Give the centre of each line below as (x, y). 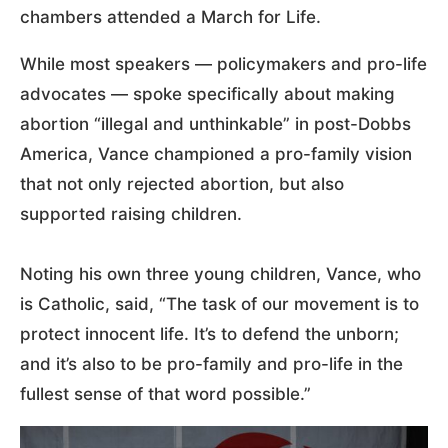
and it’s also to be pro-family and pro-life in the (211, 363)
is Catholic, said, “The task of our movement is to (219, 303)
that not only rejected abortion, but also (182, 183)
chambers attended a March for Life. (170, 16)
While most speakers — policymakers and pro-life (223, 63)
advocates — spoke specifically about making (207, 93)
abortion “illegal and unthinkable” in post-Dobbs (215, 123)
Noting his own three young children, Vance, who (220, 273)
